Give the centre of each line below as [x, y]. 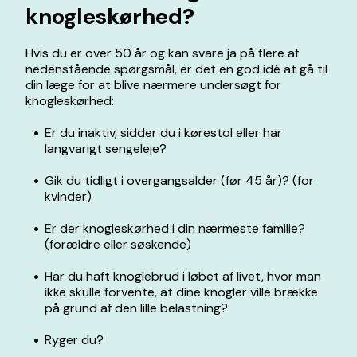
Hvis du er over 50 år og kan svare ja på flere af [162, 53]
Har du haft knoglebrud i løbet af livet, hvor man [183, 276]
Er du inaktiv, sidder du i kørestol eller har [163, 133]
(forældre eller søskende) [118, 244]
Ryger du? [74, 340]
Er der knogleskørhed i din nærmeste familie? [175, 228]
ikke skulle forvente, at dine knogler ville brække [181, 292]
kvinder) [68, 196]
